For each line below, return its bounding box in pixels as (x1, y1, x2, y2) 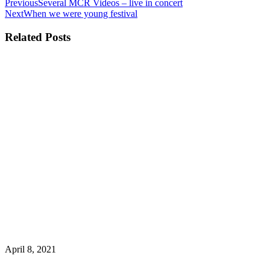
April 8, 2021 (5, 243, 56, 254)
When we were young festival (24, 8, 137, 19)
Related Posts (5, 30, 71, 43)
